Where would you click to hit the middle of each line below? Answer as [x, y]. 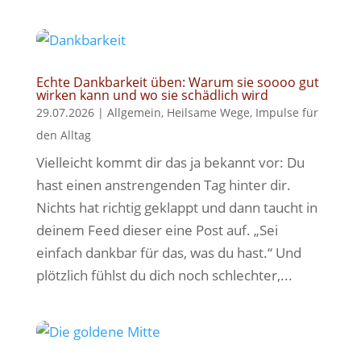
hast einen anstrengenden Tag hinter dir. [163, 185]
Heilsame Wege [208, 112]
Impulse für [286, 112]
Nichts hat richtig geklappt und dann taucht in [176, 207]
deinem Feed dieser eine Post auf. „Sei [157, 230]
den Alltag [63, 135]
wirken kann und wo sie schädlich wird [152, 95]
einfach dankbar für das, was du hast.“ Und [168, 253]
